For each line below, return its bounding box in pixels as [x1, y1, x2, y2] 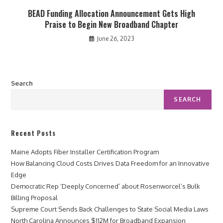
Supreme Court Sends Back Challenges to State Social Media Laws [11, 205, 209, 213]
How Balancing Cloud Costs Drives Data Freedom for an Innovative [11, 159, 210, 167]
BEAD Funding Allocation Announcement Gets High [28, 7, 195, 19]
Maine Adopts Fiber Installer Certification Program [11, 147, 159, 156]
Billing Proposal [11, 193, 58, 202]
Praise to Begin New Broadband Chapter [45, 18, 178, 30]
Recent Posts [11, 127, 56, 138]
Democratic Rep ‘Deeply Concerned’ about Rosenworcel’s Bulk [11, 182, 201, 190]
